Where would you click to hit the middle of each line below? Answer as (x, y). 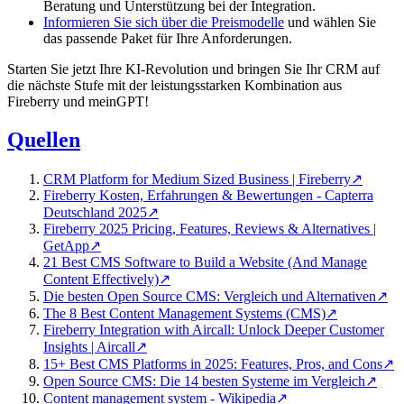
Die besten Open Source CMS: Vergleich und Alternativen (210, 296)
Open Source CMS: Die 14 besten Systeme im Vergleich (204, 381)
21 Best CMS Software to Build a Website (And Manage (205, 262)
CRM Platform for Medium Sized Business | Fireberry (197, 179)
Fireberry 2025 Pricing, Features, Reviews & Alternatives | (210, 228)
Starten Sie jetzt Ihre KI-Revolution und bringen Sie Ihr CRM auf (193, 69)
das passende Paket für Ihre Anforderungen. (168, 38)
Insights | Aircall (89, 346)
